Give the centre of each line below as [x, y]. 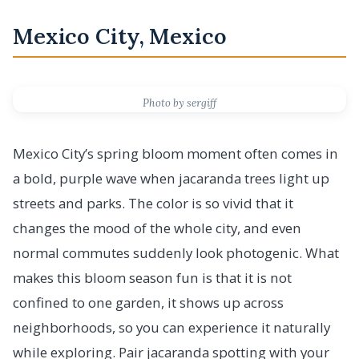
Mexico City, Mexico [120, 36]
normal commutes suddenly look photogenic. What [176, 252]
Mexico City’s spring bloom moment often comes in [175, 153]
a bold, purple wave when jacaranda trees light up [171, 178]
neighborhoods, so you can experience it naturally [171, 327]
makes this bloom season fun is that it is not [152, 277]
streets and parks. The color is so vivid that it [153, 203]
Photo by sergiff [179, 103]
